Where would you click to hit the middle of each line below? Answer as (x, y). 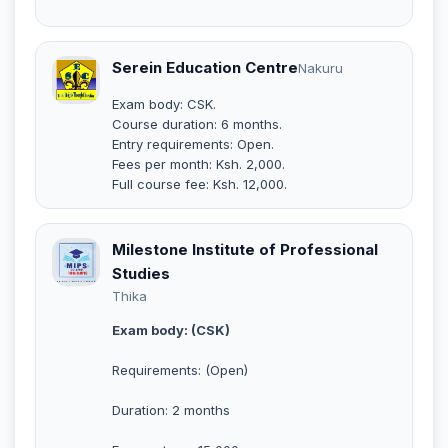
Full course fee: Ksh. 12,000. (199, 183)
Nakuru (320, 67)
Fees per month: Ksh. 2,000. (198, 163)
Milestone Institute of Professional (245, 249)
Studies (141, 273)
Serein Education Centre (205, 67)
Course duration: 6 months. (197, 123)
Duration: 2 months (171, 409)
